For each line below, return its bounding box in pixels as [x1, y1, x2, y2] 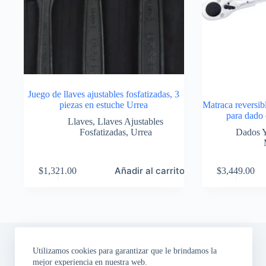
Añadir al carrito [115, 165, 185, 176]
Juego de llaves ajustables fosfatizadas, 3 [28, 89, 180, 99]
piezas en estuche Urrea [59, 100, 148, 110]
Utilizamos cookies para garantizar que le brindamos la [33, 246, 217, 255]
